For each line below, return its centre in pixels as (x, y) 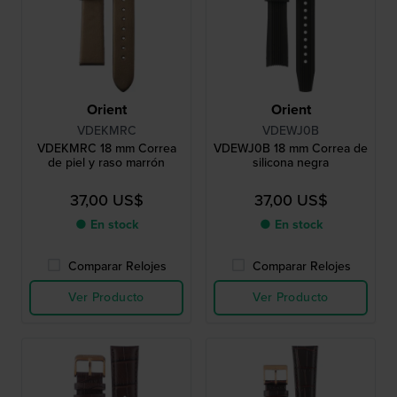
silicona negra (291, 163)
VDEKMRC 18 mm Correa (106, 149)
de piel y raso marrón (106, 163)
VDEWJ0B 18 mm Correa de (291, 149)
